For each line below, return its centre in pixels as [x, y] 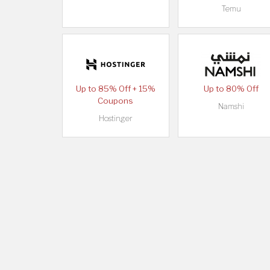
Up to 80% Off [231, 88]
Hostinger [115, 118]
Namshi [231, 106]
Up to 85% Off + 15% [115, 88]
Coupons [116, 100]
